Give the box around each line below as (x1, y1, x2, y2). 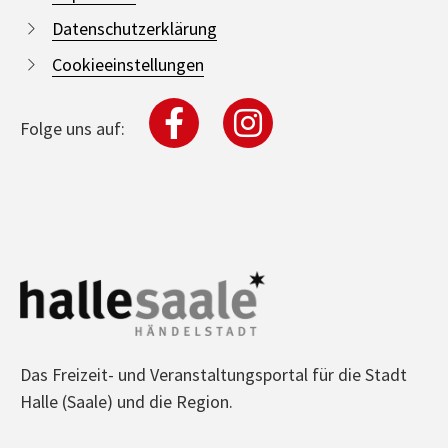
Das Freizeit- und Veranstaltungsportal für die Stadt (20, 363, 407, 387)
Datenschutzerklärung (52, 16, 217, 40)
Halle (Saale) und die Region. (20, 390, 233, 414)
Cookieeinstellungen (52, 52, 204, 76)
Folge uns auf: (20, 116, 129, 140)
